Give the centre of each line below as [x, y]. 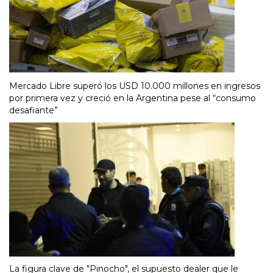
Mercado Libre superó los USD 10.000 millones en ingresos [135, 86]
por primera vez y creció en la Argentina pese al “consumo [133, 98]
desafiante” [34, 110]
